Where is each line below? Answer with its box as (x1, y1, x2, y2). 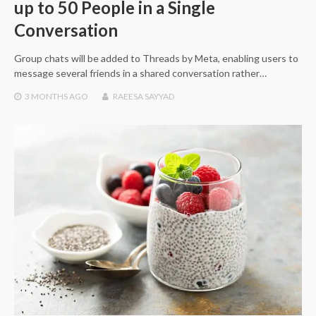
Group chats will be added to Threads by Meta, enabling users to (14, 51, 298, 64)
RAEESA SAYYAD (113, 90, 174, 102)
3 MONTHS (25, 90, 68, 102)
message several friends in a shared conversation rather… (14, 66, 267, 79)
